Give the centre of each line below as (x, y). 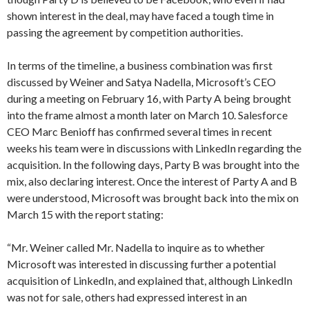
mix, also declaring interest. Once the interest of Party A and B (152, 181)
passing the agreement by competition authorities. (125, 32)
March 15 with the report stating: (85, 214)
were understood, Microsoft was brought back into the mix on (153, 198)
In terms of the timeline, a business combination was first (140, 65)
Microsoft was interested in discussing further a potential (141, 264)
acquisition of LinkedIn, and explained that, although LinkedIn (150, 280)
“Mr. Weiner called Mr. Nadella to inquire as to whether (136, 247)
